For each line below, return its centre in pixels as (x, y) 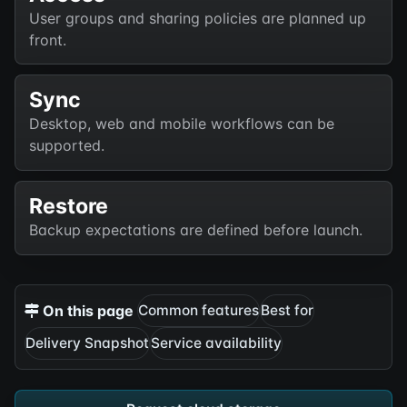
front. (47, 40)
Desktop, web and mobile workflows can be (181, 124)
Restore (68, 207)
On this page (87, 311)
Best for (287, 311)
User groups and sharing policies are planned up (197, 18)
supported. (66, 146)
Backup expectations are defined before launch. (195, 230)
